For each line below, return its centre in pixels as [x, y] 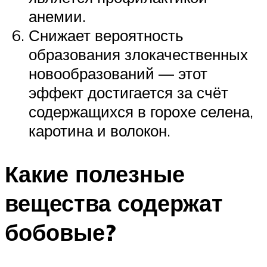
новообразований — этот [118, 74]
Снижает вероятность [106, 35]
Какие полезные [95, 174]
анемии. [57, 16]
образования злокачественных [138, 55]
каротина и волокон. [100, 131]
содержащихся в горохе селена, [141, 112]
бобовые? [60, 232]
